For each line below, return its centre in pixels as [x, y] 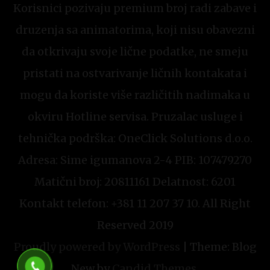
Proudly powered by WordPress [97, 247]
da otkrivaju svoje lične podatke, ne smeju [135, 52]
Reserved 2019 [135, 225]
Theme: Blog [223, 247]
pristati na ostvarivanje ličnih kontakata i [135, 74]
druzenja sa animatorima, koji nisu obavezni [135, 30]
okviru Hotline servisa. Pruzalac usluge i [135, 117]
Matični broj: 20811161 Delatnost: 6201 [135, 182]
